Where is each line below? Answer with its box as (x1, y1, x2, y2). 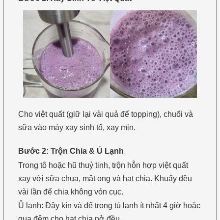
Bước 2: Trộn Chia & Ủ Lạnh (18, 147, 124, 156)
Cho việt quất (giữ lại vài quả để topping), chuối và (18, 110, 193, 118)
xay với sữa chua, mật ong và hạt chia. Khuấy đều (18, 174, 192, 183)
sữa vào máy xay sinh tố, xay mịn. (18, 123, 136, 132)
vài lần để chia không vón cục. (18, 187, 123, 196)
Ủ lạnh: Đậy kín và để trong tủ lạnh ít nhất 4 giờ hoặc (18, 201, 200, 210)
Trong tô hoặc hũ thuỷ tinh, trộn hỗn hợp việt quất (18, 161, 188, 169)
